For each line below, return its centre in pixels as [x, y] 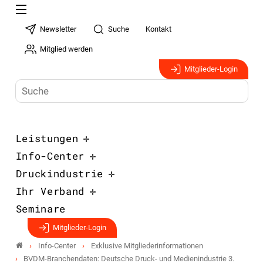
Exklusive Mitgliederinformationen [147, 245]
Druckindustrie [60, 173]
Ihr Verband [50, 191]
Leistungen [47, 138]
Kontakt [159, 29]
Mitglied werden [67, 49]
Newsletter [58, 29]
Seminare [41, 209]
